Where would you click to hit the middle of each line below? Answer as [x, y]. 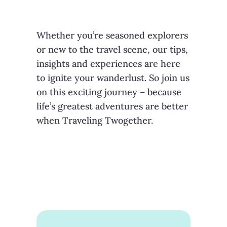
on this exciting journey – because [109, 92]
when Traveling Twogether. [95, 121]
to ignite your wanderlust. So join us [113, 78]
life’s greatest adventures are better [112, 106]
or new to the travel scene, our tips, [112, 50]
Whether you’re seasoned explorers [112, 35]
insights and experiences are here [108, 64]
